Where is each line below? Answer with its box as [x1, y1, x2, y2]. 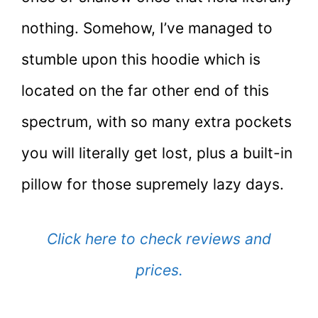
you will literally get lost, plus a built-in [21, 143, 292, 162]
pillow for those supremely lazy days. [21, 175, 284, 193]
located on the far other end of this [21, 81, 269, 99]
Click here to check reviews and [47, 230, 271, 248]
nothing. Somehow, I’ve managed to [21, 18, 273, 37]
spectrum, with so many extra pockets [21, 112, 292, 131]
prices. [135, 261, 183, 280]
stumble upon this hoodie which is [21, 50, 261, 68]
